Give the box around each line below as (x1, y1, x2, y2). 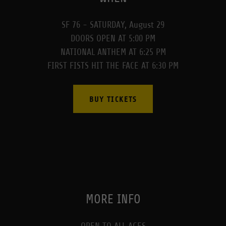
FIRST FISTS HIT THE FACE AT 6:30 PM (47, 61, 179, 71)
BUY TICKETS (89, 94, 137, 104)
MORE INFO (85, 192, 141, 206)
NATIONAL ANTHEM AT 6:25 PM (60, 47, 166, 57)
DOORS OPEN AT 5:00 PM (71, 33, 155, 43)
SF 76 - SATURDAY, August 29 (62, 20, 164, 30)
